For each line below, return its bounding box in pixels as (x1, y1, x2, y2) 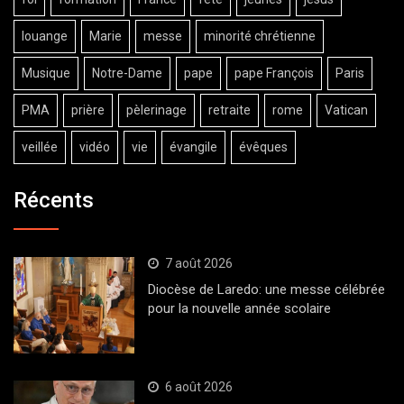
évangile (170, 139, 217, 154)
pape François (234, 65, 314, 80)
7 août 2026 (164, 256, 233, 271)
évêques (239, 139, 288, 154)
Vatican (325, 102, 368, 117)
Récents (14, 188, 94, 214)
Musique (22, 65, 70, 80)
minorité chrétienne (204, 28, 316, 43)
